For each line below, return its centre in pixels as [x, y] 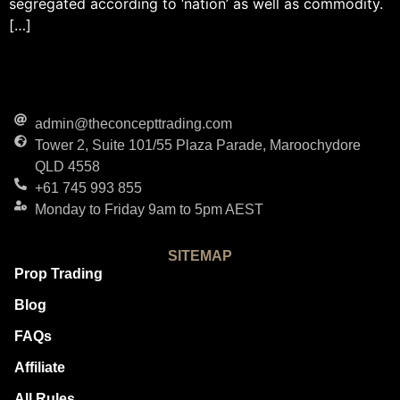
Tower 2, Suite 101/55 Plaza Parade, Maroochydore [197, 145]
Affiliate [40, 367]
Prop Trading [58, 273]
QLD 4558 [67, 166]
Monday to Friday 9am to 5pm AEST [149, 209]
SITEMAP [200, 255]
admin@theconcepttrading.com [133, 123]
